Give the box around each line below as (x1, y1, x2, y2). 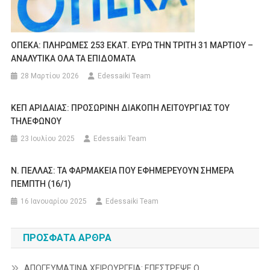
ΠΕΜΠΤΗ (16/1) (11, 178, 72, 189)
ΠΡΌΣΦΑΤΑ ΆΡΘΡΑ (22, 231, 111, 243)
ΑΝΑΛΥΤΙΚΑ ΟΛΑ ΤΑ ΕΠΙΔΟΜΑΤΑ (11, 53, 136, 63)
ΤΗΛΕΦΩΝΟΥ (11, 116, 62, 126)
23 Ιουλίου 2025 (20, 134, 75, 143)
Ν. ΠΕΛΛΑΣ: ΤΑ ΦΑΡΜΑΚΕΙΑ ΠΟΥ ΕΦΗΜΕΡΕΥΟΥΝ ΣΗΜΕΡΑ (11, 165, 234, 175)
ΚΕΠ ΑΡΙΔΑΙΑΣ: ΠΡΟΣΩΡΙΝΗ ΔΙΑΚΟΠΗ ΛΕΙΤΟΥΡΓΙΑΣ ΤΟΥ (11, 102, 230, 113)
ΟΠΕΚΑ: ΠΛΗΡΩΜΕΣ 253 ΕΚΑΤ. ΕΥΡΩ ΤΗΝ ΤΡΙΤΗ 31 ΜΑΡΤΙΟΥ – (11, 40, 254, 50)
